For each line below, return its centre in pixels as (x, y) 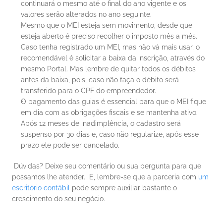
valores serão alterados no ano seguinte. (86, 14)
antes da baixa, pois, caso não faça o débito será (100, 80)
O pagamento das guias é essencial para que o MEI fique (113, 102)
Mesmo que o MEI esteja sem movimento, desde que (107, 25)
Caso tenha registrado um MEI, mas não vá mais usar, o (110, 47)
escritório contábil (41, 188)
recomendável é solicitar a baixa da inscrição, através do (113, 58)
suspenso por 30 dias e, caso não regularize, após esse (110, 134)
